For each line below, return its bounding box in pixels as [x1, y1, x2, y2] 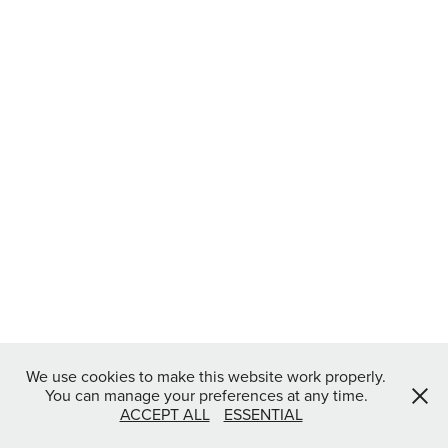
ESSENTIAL [223, 403, 303, 425]
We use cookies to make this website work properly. [26, 365, 386, 387]
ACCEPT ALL [119, 403, 210, 425]
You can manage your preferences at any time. [44, 384, 368, 406]
